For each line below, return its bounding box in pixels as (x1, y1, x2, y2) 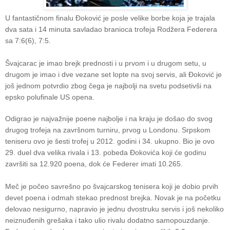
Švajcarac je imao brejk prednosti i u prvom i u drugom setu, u (5, 59, 206, 67)
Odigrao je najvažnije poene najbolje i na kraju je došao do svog (5, 114, 213, 123)
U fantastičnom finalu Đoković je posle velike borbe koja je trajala (5, 13, 215, 22)
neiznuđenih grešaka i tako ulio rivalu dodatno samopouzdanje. (5, 216, 210, 224)
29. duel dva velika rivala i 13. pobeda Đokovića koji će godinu (5, 148, 206, 157)
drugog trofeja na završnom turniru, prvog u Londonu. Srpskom (5, 125, 210, 134)
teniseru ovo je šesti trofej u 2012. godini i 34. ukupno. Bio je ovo (5, 137, 215, 145)
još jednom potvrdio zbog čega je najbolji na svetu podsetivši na (5, 81, 212, 90)
